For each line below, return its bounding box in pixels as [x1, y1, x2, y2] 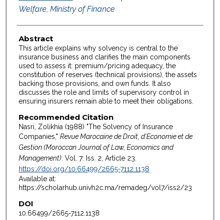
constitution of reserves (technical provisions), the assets [18, 71, 197, 79]
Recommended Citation [18, 112, 113, 122]
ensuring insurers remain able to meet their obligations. [18, 97, 193, 106]
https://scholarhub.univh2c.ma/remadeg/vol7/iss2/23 [18, 183, 192, 192]
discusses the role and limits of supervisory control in [18, 88, 189, 97]
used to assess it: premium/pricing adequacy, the [18, 62, 176, 70]
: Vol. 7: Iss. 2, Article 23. [61, 154, 137, 162]
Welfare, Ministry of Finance [18, 4, 115, 14]
